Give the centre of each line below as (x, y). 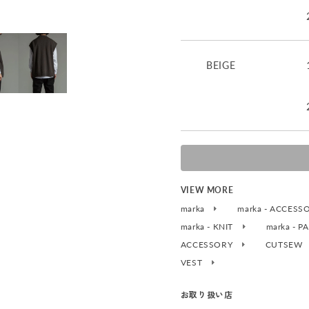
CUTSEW (285, 245)
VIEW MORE (207, 190)
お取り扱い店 (207, 295)
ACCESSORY (208, 245)
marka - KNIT (208, 227)
